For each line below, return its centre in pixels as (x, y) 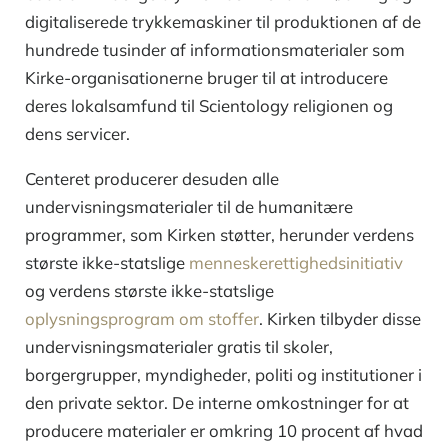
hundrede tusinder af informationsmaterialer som (215, 49)
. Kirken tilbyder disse (340, 318)
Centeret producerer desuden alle (152, 178)
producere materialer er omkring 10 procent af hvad (224, 430)
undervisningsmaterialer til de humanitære (189, 206)
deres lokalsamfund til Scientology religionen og (209, 105)
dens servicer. (77, 133)
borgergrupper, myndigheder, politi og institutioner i (223, 374)
